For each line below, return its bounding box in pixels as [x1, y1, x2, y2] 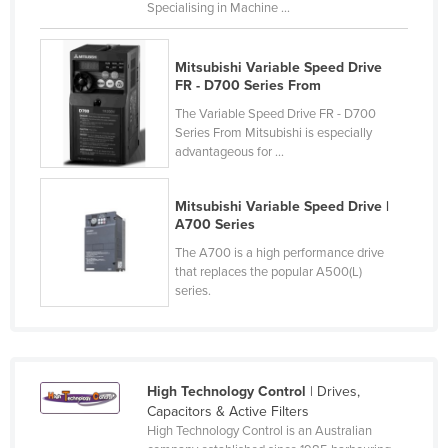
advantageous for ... [175, 143, 285, 160]
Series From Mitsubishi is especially [175, 124, 373, 141]
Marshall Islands [62, 332, 164, 350]
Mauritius [62, 396, 120, 414]
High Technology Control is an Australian [146, 422, 372, 439]
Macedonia [62, 108, 132, 126]
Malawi [62, 172, 107, 190]
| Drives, [305, 382, 360, 400]
